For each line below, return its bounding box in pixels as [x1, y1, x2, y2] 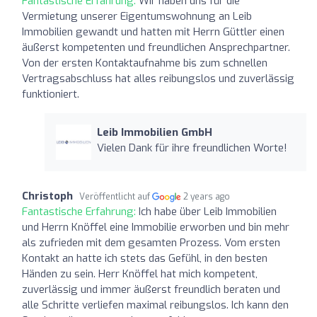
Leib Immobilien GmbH [96, 125, 212, 139]
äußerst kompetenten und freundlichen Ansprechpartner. [22, 40, 290, 54]
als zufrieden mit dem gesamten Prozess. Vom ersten [22, 235, 280, 250]
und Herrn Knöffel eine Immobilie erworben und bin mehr [22, 219, 289, 234]
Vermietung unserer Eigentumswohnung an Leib [22, 8, 252, 23]
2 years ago [183, 190, 231, 202]
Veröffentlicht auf [79, 190, 152, 202]
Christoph [22, 188, 73, 203]
